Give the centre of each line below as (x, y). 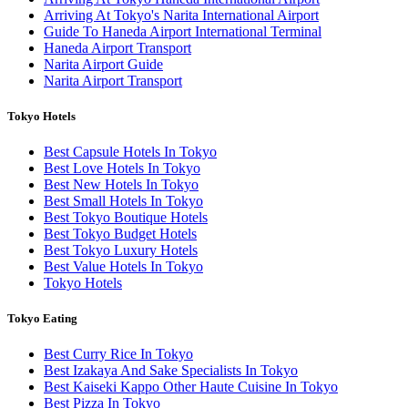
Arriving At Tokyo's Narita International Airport (181, 15)
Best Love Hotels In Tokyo (122, 168)
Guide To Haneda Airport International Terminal (183, 31)
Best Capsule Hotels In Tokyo (130, 151)
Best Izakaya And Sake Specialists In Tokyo (171, 371)
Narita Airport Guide (103, 64)
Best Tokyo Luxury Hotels (121, 250)
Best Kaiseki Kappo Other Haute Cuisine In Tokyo (191, 387)
